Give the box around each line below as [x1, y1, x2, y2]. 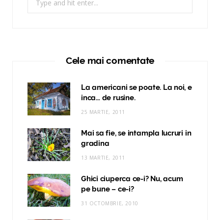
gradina [81, 138, 110, 148]
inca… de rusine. [81, 93, 136, 102]
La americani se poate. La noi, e [81, 82, 192, 92]
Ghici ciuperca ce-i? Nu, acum [81, 174, 183, 183]
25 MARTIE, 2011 [81, 108, 125, 115]
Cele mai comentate [66, 55, 154, 66]
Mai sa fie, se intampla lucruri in [81, 128, 192, 137]
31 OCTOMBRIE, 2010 [81, 199, 138, 207]
